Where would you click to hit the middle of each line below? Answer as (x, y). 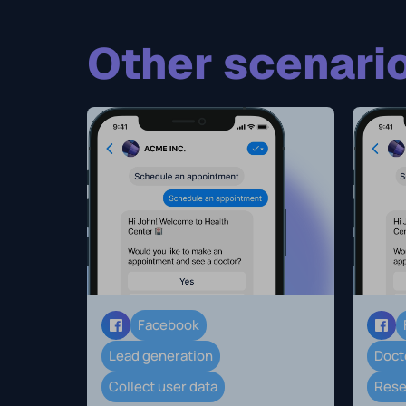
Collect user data (163, 387)
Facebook (169, 325)
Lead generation (161, 356)
